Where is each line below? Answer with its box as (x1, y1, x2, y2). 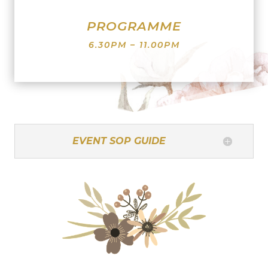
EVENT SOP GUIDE (72, 135, 166, 147)
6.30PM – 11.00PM (88, 39, 180, 50)
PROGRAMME (87, 19, 181, 33)
